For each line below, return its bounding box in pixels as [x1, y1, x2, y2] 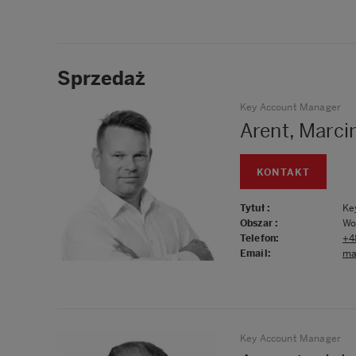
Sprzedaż [57, 67, 146, 91]
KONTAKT [257, 166, 311, 178]
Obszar [240, 217, 276, 229]
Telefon [240, 232, 277, 244]
